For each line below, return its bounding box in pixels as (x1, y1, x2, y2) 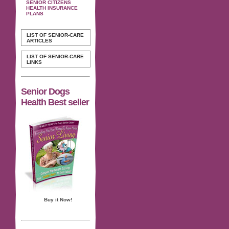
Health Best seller (21, 97, 89, 107)
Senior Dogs (21, 86, 70, 97)
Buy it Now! (44, 196, 72, 202)
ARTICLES (27, 38, 52, 43)
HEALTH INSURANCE (26, 5, 78, 11)
